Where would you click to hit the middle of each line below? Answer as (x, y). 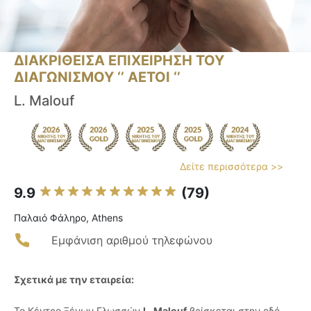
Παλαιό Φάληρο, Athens (68, 218)
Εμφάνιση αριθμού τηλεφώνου (132, 241)
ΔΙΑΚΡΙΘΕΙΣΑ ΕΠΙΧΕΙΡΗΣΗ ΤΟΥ (119, 61)
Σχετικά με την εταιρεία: (74, 280)
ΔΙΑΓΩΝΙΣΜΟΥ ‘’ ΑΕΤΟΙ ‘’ (97, 77)
